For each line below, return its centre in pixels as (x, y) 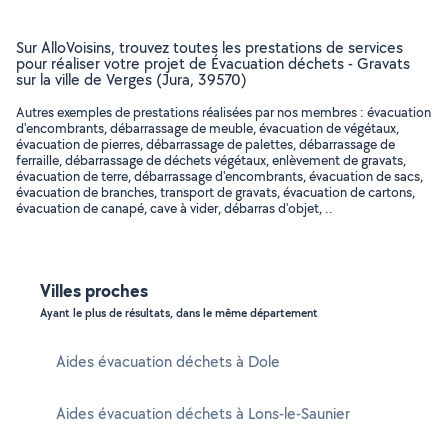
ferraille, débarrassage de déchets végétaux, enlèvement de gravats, (211, 160)
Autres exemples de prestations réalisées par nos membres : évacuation (223, 112)
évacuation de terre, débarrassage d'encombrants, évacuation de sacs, (219, 176)
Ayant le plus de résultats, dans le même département (179, 313)
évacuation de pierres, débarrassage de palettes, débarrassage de (205, 144)
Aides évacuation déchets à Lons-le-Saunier (203, 413)
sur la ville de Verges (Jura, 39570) (131, 79)
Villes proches (94, 290)
